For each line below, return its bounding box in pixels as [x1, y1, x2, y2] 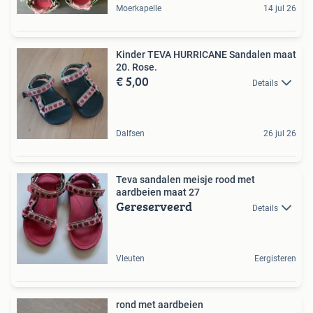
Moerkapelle [116, 3, 161, 13]
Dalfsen [116, 129, 145, 138]
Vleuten [116, 254, 145, 263]
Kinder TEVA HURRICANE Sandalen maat [116, 49, 296, 60]
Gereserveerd [116, 197, 192, 216]
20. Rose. [116, 61, 157, 73]
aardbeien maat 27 [116, 187, 200, 198]
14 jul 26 [263, 3, 296, 13]
